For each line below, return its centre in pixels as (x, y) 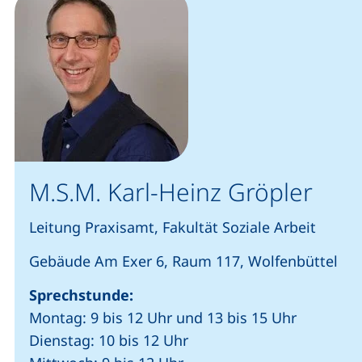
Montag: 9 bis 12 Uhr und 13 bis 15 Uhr (163, 317)
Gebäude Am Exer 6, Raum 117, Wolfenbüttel (183, 261)
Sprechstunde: (81, 295)
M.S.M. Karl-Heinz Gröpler (171, 192)
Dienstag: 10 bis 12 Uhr (109, 340)
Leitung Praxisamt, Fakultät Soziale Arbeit (173, 227)
